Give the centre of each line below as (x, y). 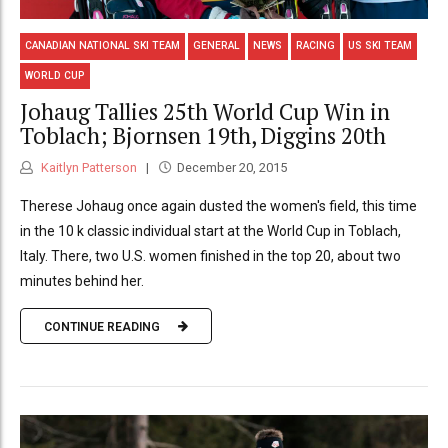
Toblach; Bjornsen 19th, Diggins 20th (203, 135)
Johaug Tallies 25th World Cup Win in (205, 111)
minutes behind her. (82, 281)
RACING (315, 46)
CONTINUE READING (102, 326)
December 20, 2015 (231, 168)
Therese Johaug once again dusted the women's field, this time (218, 206)
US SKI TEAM (379, 46)
